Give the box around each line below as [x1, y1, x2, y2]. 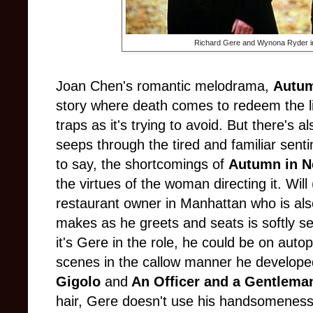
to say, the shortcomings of [56, 156, 228, 173]
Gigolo [56, 274, 105, 290]
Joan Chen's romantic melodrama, [56, 78, 273, 94]
